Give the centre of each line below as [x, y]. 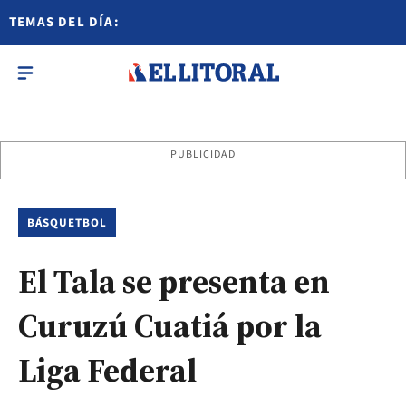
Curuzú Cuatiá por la [170, 326]
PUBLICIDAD [203, 155]
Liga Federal [107, 370]
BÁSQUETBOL [68, 223]
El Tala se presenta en [174, 281]
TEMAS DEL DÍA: [64, 22]
